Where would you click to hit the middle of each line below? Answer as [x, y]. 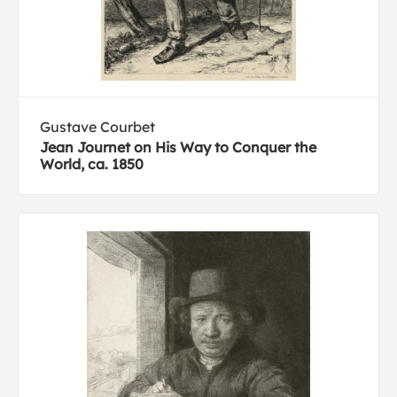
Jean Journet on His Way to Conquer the [178, 147]
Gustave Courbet [97, 127]
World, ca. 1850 [92, 164]
